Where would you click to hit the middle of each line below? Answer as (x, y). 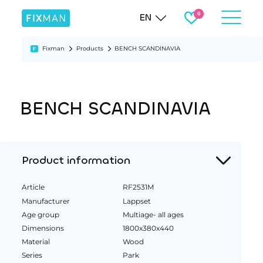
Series (32, 255)
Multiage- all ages (154, 214)
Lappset (137, 201)
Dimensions (43, 228)
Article (33, 187)
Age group (40, 214)
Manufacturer (45, 201)
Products (90, 48)
